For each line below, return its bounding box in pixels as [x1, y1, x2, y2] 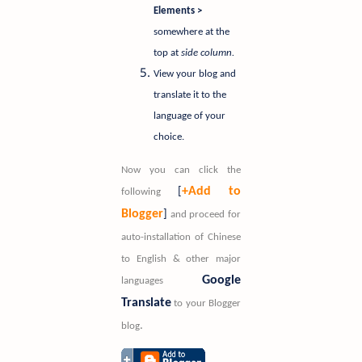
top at [154, 48, 179, 59]
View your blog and [154, 69, 236, 80]
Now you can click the [121, 165, 241, 176]
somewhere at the [154, 27, 229, 38]
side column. [179, 48, 234, 59]
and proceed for [170, 209, 242, 221]
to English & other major [121, 254, 241, 265]
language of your [154, 111, 225, 122]
